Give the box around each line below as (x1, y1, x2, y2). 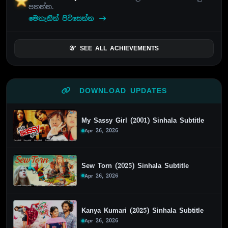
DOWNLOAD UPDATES (75, 85, 167, 95)
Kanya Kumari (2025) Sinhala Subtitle (81, 206, 204, 215)
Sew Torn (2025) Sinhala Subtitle (81, 161, 189, 170)
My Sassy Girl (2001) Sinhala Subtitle (81, 116, 205, 125)
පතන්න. (28, 2, 54, 11)
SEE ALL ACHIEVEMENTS (79, 44, 159, 52)
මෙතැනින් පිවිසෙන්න (28, 14, 98, 23)
